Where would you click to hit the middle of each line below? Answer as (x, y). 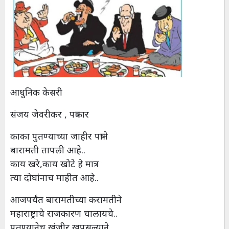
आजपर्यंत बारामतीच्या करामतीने (67, 200)
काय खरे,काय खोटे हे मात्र (52, 164)
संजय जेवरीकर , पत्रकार (50, 114)
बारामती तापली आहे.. (48, 150)
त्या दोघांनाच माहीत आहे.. (54, 178)
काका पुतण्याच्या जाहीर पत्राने (59, 136)
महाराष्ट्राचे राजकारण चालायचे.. (64, 213)
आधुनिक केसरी (36, 92)
